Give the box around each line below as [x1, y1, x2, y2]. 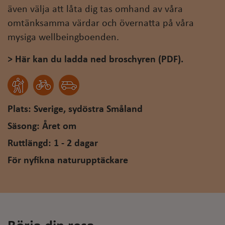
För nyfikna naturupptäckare [8, 156, 128, 166]
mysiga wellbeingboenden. [8, 33, 119, 43]
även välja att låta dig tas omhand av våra [8, 5, 183, 15]
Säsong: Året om [8, 122, 76, 132]
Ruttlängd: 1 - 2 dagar [8, 139, 98, 149]
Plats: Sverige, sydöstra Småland [8, 104, 143, 115]
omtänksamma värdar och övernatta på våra [8, 19, 194, 29]
